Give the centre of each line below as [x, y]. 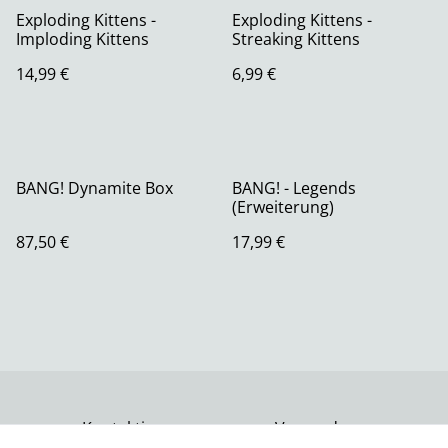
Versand [306, 428]
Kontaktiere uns [142, 428]
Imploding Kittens [82, 39]
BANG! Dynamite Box [94, 188]
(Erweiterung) [283, 207]
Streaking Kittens [296, 39]
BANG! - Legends [294, 188]
